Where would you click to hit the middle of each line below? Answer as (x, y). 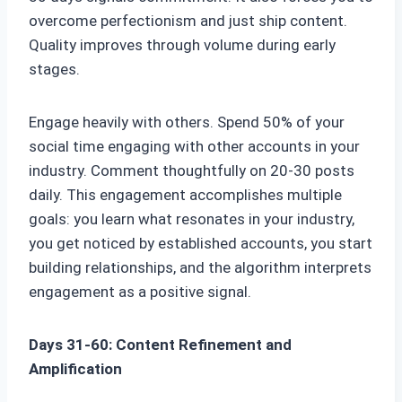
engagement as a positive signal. (140, 292)
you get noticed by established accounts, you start (201, 244)
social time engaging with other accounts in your (194, 147)
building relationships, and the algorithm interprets (200, 268)
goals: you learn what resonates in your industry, (192, 219)
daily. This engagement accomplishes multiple (185, 195)
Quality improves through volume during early (182, 45)
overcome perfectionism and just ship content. (188, 21)
